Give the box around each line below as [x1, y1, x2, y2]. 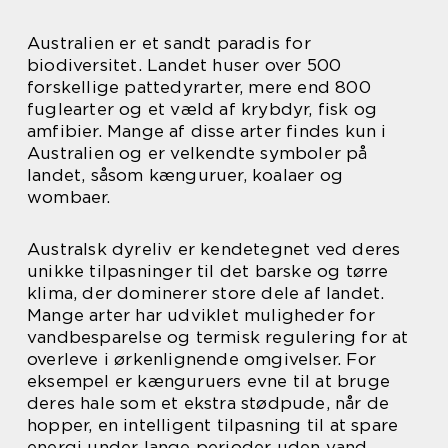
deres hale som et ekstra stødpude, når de [27, 392, 390, 413]
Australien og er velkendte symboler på [27, 142, 368, 163]
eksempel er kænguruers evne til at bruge [27, 370, 391, 391]
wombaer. [27, 186, 111, 207]
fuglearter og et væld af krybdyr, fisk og [27, 98, 378, 119]
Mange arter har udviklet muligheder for [27, 304, 375, 325]
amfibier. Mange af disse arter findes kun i [27, 120, 387, 141]
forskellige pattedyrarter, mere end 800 [27, 76, 371, 97]
